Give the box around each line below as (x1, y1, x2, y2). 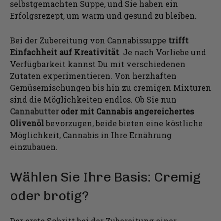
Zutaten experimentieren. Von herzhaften (10, 70, 177, 81)
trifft (168, 35, 188, 45)
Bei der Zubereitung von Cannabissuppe (10, 35, 168, 45)
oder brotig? (10, 187, 89, 204)
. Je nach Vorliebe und (119, 46, 206, 57)
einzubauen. (10, 141, 58, 152)
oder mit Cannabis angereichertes (59, 106, 194, 116)
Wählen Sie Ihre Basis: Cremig (10, 169, 201, 185)
